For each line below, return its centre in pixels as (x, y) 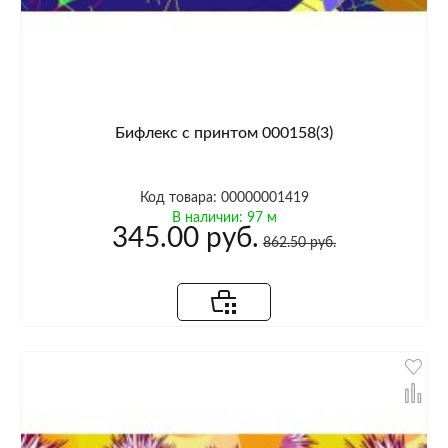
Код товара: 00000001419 (224, 197)
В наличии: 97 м (224, 217)
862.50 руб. (299, 242)
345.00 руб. (185, 237)
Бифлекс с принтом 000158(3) (224, 132)
